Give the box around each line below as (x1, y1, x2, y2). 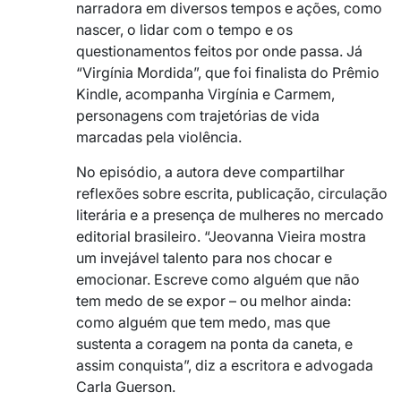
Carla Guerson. (76, 377, 175, 396)
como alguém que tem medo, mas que (76, 312, 330, 331)
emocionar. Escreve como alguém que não (76, 269, 360, 288)
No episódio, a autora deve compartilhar (76, 162, 345, 181)
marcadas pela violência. (76, 127, 242, 146)
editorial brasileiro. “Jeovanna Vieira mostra (76, 226, 366, 245)
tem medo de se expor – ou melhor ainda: (76, 291, 351, 310)
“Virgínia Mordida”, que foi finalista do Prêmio (76, 63, 380, 81)
